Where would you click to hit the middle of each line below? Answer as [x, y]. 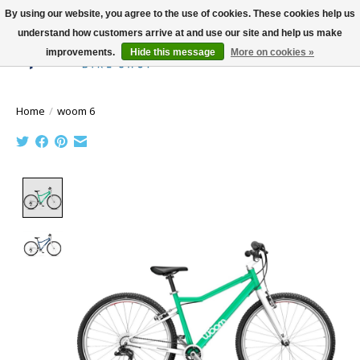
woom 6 [76, 110]
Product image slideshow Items [163, 186]
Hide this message [173, 52]
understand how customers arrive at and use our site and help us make [180, 33]
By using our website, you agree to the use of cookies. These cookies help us [180, 14]
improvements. [82, 52]
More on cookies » [272, 52]
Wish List [290, 65]
